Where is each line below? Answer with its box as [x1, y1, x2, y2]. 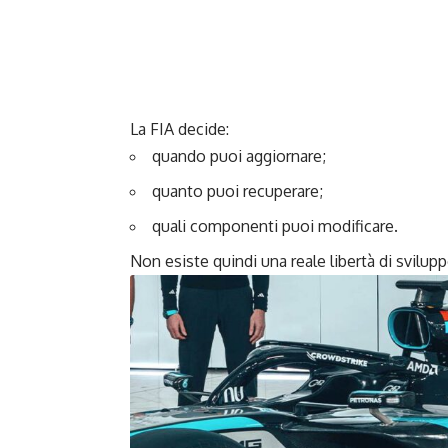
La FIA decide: [130, 118, 229, 139]
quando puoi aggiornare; [152, 145, 326, 166]
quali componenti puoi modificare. [152, 215, 398, 236]
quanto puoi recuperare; [152, 180, 323, 201]
